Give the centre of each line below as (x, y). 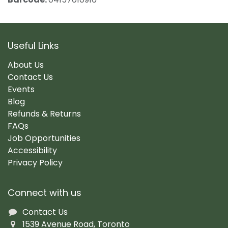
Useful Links (33, 45)
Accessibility (32, 150)
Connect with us (45, 192)
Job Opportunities (44, 138)
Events (21, 89)
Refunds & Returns (44, 113)
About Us (26, 65)
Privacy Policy (35, 162)
